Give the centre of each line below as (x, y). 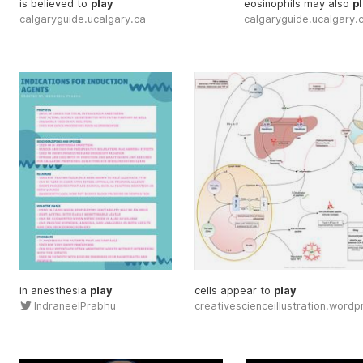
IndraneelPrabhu (75, 306)
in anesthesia (55, 291)
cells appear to (234, 291)
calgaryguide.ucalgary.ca (83, 19)
